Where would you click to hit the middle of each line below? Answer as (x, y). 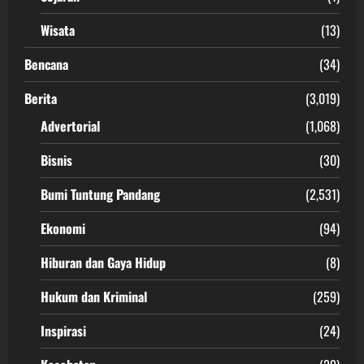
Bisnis (56, 160)
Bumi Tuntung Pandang (100, 194)
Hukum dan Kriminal (94, 296)
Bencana (46, 64)
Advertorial (70, 126)
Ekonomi (63, 228)
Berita (41, 98)
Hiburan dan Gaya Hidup (103, 262)
